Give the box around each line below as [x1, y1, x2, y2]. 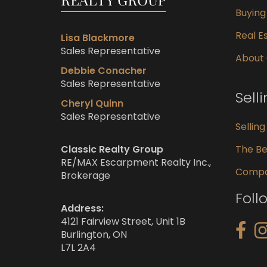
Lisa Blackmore [61, 30, 135, 45]
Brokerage [61, 168, 110, 182]
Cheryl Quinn [61, 96, 123, 110]
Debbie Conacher [61, 63, 147, 77]
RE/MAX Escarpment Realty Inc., [61, 155, 211, 169]
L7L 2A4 [61, 240, 96, 254]
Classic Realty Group [61, 142, 163, 156]
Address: [61, 201, 104, 215]
